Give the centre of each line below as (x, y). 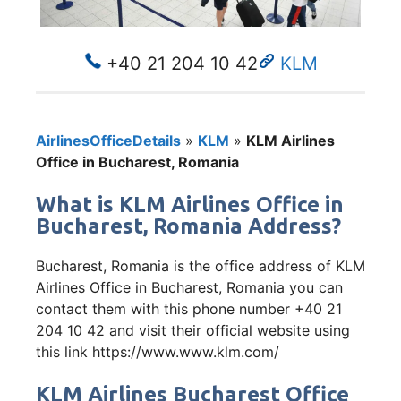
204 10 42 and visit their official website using (193, 330)
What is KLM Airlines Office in (190, 204)
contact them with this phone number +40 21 (189, 308)
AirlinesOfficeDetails (108, 140)
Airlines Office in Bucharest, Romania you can (189, 287)
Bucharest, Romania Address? (188, 226)
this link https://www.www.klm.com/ (158, 351)
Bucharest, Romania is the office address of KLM (200, 265)
